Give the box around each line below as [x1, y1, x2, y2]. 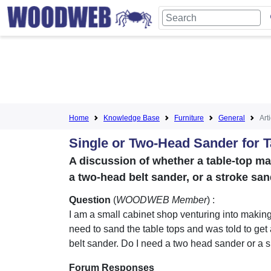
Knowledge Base [103, 114, 160, 122]
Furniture [174, 114, 204, 122]
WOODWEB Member [116, 195, 207, 205]
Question [69, 195, 111, 205]
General [218, 114, 245, 122]
